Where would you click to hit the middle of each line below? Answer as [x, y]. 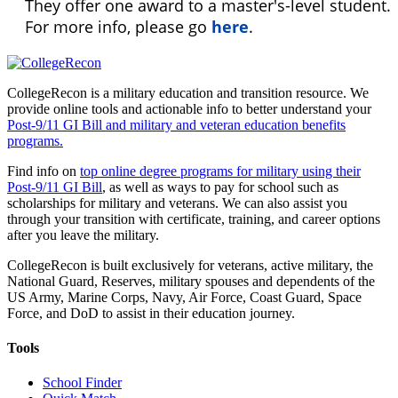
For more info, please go [118, 26]
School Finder [82, 383]
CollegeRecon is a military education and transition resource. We [188, 92]
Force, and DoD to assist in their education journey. [151, 313]
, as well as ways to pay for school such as [220, 187]
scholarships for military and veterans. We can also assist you [177, 203]
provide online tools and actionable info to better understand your [189, 108]
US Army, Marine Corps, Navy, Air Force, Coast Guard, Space [184, 297]
